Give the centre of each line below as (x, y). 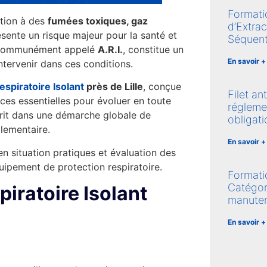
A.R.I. (110, 49)
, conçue (162, 87)
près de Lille (115, 87)
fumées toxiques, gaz (98, 21)
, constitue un (153, 49)
